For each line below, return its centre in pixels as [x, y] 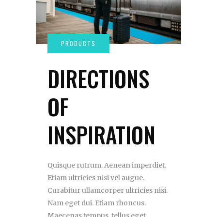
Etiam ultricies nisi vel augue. [96, 178]
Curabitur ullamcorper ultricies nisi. [108, 191]
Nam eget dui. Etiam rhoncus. [97, 203]
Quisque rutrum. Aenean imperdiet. [107, 165]
